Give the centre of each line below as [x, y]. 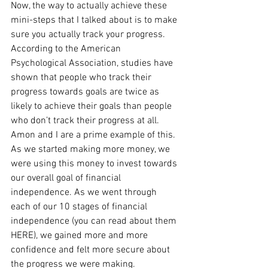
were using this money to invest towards [95, 164]
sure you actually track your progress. [89, 34]
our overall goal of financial [67, 178]
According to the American [67, 49]
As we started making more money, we [92, 149]
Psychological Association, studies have [93, 63]
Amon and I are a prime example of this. [94, 135]
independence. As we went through [85, 192]
